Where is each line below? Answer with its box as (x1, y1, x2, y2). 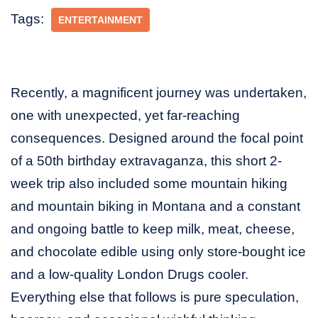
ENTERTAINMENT (58, 13, 143, 26)
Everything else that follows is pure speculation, (11, 289, 299, 305)
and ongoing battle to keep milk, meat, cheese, (11, 221, 295, 236)
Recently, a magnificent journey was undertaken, (11, 84, 307, 100)
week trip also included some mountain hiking (11, 175, 287, 191)
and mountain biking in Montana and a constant (11, 198, 300, 214)
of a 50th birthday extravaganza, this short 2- (11, 153, 282, 168)
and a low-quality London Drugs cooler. (11, 266, 248, 282)
